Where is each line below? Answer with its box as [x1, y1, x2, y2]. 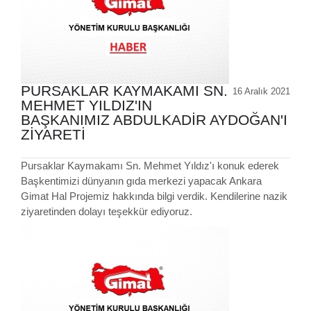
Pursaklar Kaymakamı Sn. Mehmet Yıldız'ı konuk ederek [21, 160, 279, 172]
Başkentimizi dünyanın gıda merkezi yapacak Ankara [21, 175, 262, 187]
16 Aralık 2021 [233, 86, 290, 97]
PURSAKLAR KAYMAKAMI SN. [21, 83, 228, 100]
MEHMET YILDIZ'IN [21, 97, 152, 115]
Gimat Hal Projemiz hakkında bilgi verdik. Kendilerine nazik [21, 190, 287, 203]
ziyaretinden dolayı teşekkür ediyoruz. [21, 205, 192, 218]
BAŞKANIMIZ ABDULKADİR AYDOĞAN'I [21, 112, 287, 129]
